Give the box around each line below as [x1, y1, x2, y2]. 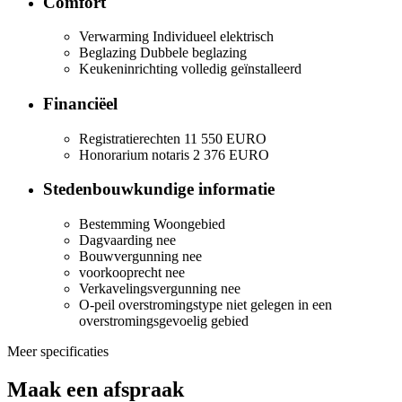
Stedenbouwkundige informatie [43, 179, 275, 199]
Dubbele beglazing [140, 45, 247, 61]
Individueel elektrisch [153, 29, 274, 45]
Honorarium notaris [79, 146, 189, 162]
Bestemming [79, 216, 150, 232]
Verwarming [79, 29, 149, 45]
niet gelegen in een [226, 297, 332, 313]
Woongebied [153, 216, 225, 232]
